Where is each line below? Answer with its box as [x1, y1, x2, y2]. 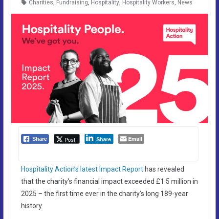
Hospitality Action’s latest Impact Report [21, 165, 143, 173]
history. [21, 201, 43, 210]
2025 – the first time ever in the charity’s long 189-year [21, 189, 188, 197]
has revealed [143, 165, 184, 173]
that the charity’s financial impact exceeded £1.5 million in [21, 177, 198, 185]
